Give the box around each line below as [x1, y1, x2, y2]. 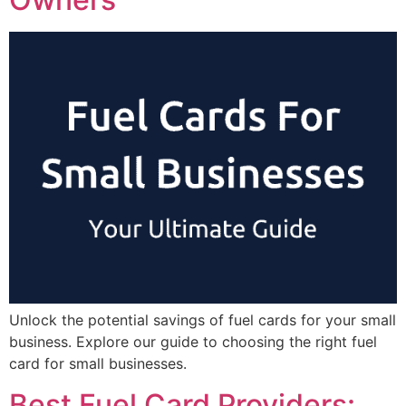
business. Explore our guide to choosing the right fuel [9, 333, 377, 352]
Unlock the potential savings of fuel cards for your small [9, 311, 396, 330]
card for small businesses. [9, 354, 187, 373]
